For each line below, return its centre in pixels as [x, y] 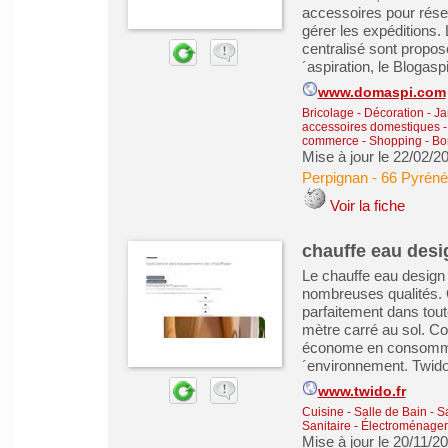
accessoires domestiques [372, 127]
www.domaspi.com [381, 92]
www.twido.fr [361, 391]
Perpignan [334, 177]
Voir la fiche [367, 205]
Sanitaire [326, 426]
